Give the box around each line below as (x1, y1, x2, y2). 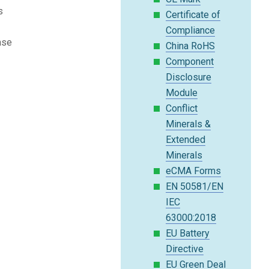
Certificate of (166, 9, 221, 20)
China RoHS (166, 40, 216, 52)
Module (166, 87, 198, 98)
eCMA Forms (166, 165, 222, 177)
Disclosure (166, 71, 212, 83)
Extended (166, 134, 206, 145)
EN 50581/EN (166, 181, 224, 192)
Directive (166, 243, 204, 255)
